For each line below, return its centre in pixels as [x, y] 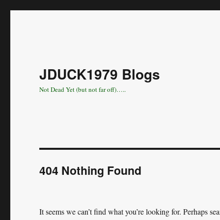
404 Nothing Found [91, 170]
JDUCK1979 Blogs [100, 74]
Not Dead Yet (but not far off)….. [83, 89]
